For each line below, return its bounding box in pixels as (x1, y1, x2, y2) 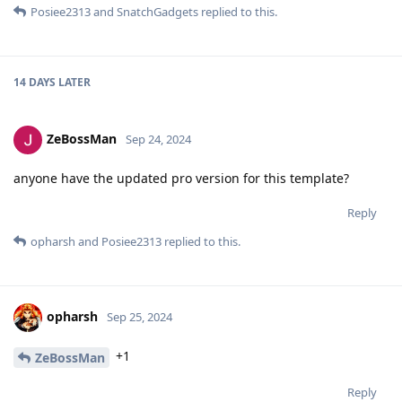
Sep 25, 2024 (107, 308, 172, 325)
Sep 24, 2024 (126, 130, 191, 147)
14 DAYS (13, 74, 56, 90)
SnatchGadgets (117, 3, 198, 20)
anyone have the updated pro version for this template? (13, 169, 349, 187)
